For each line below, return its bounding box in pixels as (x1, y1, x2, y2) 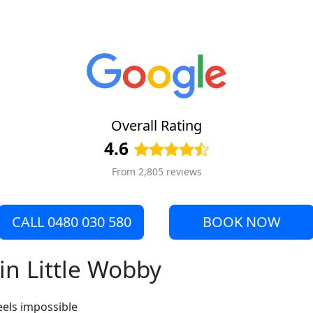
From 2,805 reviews (111, 165, 202, 179)
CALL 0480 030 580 (11, 212, 131, 232)
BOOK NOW (203, 212, 281, 232)
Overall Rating (111, 116, 202, 136)
